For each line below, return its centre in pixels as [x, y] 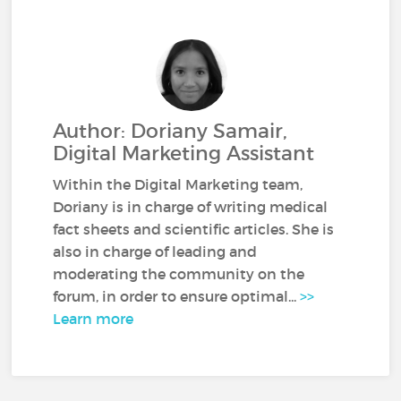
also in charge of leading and [155, 252]
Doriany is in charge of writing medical [191, 207]
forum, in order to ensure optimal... [177, 296]
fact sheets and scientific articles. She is [194, 229]
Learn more [94, 319]
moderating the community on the [179, 274]
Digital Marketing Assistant [184, 154]
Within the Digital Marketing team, [178, 184]
